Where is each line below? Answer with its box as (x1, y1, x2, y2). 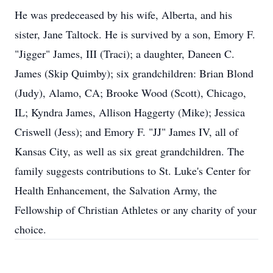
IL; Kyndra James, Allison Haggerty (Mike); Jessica (15, 105, 245, 119)
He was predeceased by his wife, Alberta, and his (15, 7, 232, 22)
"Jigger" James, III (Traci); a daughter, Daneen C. (15, 46, 235, 61)
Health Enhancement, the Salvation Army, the (15, 183, 217, 197)
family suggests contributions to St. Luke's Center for (15, 163, 250, 178)
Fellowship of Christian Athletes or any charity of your (15, 202, 257, 217)
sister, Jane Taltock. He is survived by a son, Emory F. (15, 27, 255, 41)
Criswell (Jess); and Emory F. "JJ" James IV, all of (15, 124, 238, 139)
